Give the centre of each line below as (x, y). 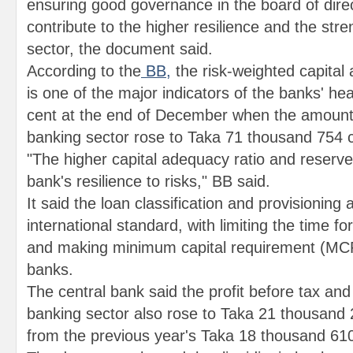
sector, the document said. (120, 49)
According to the (84, 71)
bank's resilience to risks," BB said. (149, 181)
